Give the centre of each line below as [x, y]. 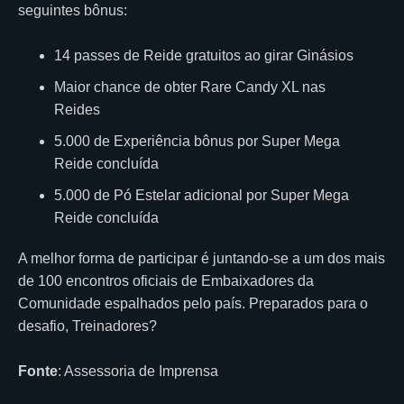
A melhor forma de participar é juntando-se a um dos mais [202, 258]
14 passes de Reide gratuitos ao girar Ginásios [204, 55]
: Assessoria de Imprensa [138, 371]
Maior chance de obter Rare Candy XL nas [190, 87]
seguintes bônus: [73, 10]
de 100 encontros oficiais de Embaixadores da [166, 280]
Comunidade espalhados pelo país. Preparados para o [193, 303]
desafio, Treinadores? [87, 326]
